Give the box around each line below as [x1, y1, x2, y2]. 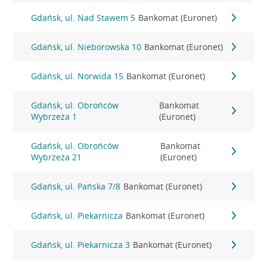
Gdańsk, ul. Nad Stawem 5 [31, 12, 136, 23]
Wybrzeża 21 [31, 151, 82, 163]
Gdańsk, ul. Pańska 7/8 [31, 181, 121, 192]
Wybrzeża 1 [31, 111, 77, 122]
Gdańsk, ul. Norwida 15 [31, 70, 124, 82]
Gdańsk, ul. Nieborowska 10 [31, 41, 142, 52]
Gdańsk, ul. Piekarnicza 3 [31, 239, 131, 250]
